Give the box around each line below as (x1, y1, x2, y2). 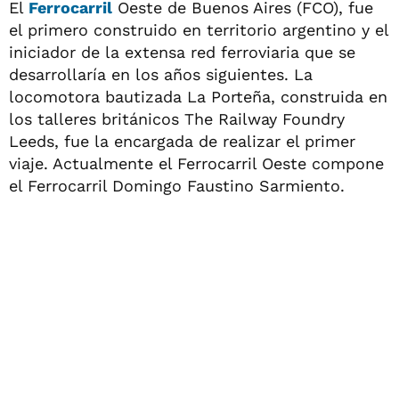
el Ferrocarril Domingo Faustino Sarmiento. (9, 175, 345, 195)
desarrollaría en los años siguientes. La (9, 64, 313, 84)
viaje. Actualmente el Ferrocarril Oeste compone (9, 153, 384, 173)
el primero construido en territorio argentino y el (9, 20, 388, 39)
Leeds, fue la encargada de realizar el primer (9, 131, 355, 151)
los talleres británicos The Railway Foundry (9, 109, 345, 128)
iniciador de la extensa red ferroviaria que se (9, 42, 355, 61)
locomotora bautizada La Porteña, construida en (9, 86, 387, 106)
